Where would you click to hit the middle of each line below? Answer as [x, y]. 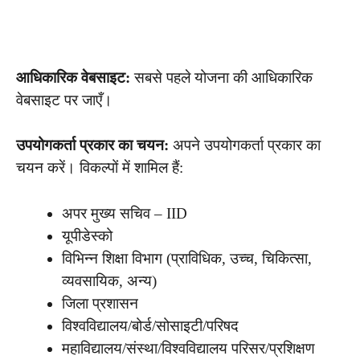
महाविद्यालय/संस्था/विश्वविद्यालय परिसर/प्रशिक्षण [188, 348]
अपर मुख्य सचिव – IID [125, 213]
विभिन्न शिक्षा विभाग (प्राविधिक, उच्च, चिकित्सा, [187, 258]
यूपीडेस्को [87, 235]
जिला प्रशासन [100, 303]
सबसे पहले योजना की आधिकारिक [221, 77]
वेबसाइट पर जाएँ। [64, 100]
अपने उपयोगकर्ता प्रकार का [245, 145]
